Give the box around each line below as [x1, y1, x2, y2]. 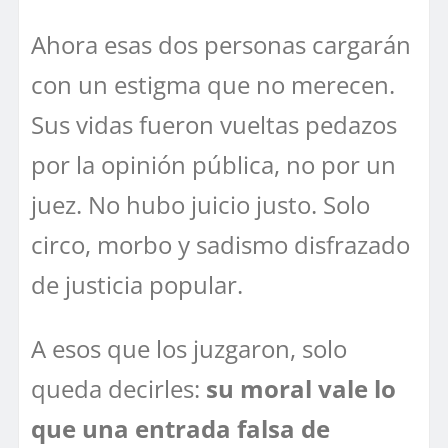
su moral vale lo [206, 371, 396, 405]
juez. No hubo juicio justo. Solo [31, 187, 370, 221]
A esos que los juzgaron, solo [31, 331, 347, 365]
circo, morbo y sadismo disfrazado [31, 227, 410, 261]
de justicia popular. [31, 267, 243, 301]
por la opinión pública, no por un [31, 147, 396, 181]
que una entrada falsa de [31, 411, 330, 445]
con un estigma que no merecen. [31, 67, 395, 101]
